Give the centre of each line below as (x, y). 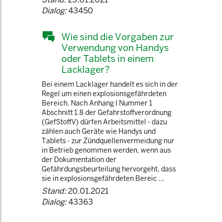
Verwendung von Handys (115, 48)
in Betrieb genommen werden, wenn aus (106, 150)
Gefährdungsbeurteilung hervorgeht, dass (109, 169)
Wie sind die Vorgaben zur (118, 37)
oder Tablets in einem (108, 58)
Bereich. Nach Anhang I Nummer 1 (97, 103)
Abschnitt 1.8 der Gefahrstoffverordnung (107, 112)
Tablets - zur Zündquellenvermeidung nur (108, 141)
